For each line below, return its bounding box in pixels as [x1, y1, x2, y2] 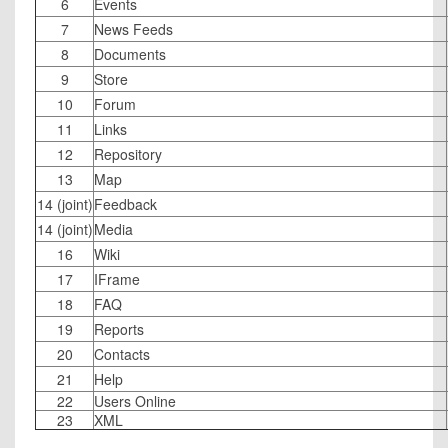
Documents [94, 44, 166, 64]
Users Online [94, 391, 176, 411]
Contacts [94, 344, 150, 364]
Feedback [94, 194, 157, 214]
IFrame [94, 269, 140, 289]
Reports [94, 319, 144, 339]
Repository [94, 144, 162, 164]
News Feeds [94, 19, 173, 39]
